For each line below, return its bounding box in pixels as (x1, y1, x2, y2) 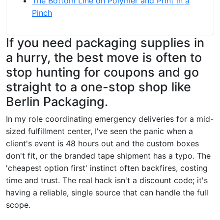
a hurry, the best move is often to (6, 50, 202, 65)
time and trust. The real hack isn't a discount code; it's (6, 175, 208, 185)
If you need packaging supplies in (6, 35, 204, 50)
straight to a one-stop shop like (6, 79, 191, 94)
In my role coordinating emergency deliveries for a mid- (6, 113, 214, 124)
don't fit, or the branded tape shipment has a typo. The (6, 150, 211, 161)
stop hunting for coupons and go (6, 64, 199, 80)
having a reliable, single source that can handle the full (6, 187, 208, 197)
